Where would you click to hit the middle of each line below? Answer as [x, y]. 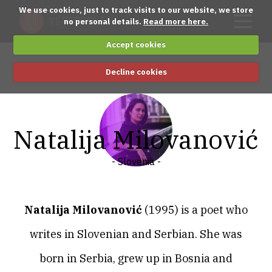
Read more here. [176, 21]
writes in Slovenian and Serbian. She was [136, 234]
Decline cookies [136, 72]
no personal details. [104, 21]
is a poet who [214, 210]
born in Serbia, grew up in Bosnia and [136, 258]
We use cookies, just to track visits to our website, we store [136, 10]
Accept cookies [136, 45]
